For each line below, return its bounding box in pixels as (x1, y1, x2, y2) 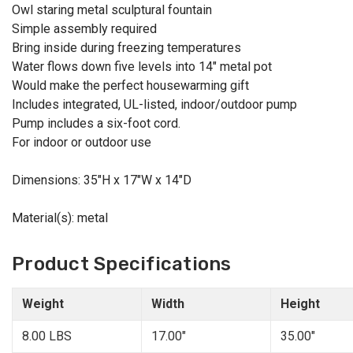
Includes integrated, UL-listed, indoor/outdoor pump (12, 97, 297, 113)
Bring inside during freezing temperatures (12, 40, 241, 56)
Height (281, 296, 320, 312)
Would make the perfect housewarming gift (12, 78, 249, 94)
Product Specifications (12, 253, 232, 276)
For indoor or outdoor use (12, 135, 151, 150)
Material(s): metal (12, 210, 108, 226)
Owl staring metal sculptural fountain (12, 2, 212, 18)
